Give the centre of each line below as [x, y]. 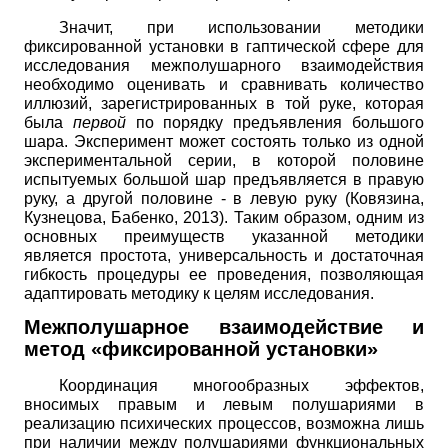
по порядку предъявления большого [275, 122]
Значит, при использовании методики [241, 27]
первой [99, 122]
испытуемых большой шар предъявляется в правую [224, 179]
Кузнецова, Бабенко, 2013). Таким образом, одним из [224, 217]
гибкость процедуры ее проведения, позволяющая [224, 274]
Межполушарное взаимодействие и [224, 327]
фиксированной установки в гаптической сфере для [224, 46]
